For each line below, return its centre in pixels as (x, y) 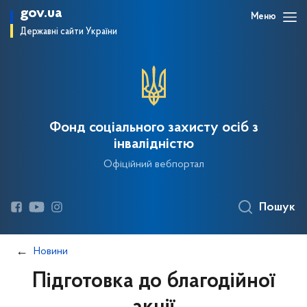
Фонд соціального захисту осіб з (153, 128)
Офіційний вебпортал (153, 164)
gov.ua (41, 13)
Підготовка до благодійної (153, 282)
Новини (51, 251)
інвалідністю (153, 145)
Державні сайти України (69, 32)
